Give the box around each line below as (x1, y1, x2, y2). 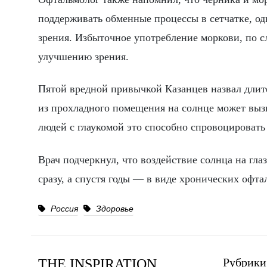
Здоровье (94, 203, 133, 213)
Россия (48, 203, 78, 213)
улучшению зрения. (38, 51, 129, 63)
